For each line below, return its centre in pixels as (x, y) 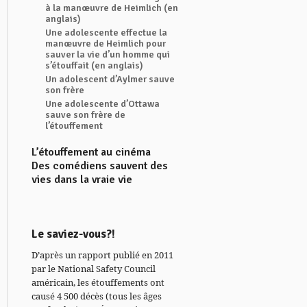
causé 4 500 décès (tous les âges (97, 296)
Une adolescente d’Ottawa (102, 104)
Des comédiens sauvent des (100, 166)
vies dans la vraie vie (82, 180)
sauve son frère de (85, 115)
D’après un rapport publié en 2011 (102, 255)
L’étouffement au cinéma (91, 152)
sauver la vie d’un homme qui (108, 54)
